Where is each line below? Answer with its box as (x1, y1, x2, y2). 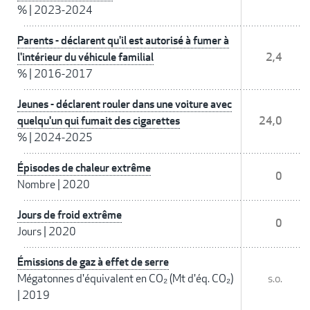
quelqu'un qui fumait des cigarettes (17, 113, 180, 129)
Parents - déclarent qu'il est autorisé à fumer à (17, 33, 229, 48)
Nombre (17, 177, 55, 192)
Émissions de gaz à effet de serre (17, 255, 169, 270)
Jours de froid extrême (17, 208, 122, 223)
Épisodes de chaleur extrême (17, 161, 151, 176)
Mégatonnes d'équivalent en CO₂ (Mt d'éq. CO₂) (17, 271, 233, 286)
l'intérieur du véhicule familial (17, 50, 154, 65)
